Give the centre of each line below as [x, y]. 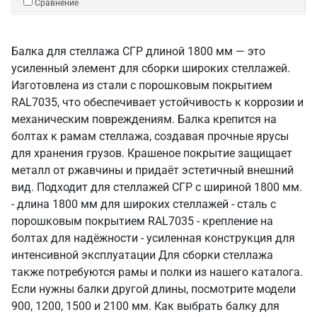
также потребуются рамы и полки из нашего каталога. [157, 272]
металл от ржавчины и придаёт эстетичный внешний [152, 170]
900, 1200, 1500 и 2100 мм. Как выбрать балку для [145, 306]
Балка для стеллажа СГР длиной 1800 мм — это [138, 51]
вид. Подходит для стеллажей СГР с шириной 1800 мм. [157, 187]
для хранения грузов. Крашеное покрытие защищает [152, 153]
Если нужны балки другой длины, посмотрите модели [154, 289]
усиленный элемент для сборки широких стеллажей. [151, 68]
